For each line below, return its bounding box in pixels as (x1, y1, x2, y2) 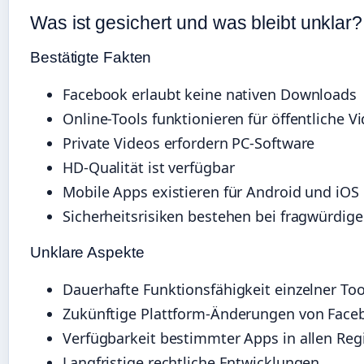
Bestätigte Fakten (30, 49, 152, 67)
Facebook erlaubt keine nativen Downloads (63, 84, 357, 105)
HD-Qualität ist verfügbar (63, 158, 235, 178)
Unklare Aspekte (30, 244, 145, 262)
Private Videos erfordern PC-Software (63, 133, 315, 154)
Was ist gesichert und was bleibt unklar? (30, 12, 362, 34)
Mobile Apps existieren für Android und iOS (63, 182, 359, 202)
